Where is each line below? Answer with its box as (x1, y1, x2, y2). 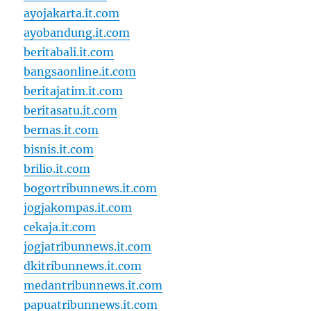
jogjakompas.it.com (24, 201, 133, 215)
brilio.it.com (24, 162, 91, 176)
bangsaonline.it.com (24, 65, 137, 79)
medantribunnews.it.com (24, 278, 163, 293)
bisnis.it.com (24, 142, 94, 157)
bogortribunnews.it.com (24, 181, 158, 196)
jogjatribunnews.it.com (24, 239, 152, 254)
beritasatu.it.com (24, 103, 118, 118)
